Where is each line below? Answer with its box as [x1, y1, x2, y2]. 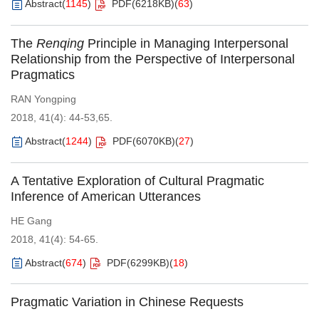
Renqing [36, 36, 84, 51]
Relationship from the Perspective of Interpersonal [11, 51, 295, 66]
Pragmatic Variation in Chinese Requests [11, 295, 244, 310]
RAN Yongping [11, 93, 76, 105]
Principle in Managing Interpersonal [84, 36, 288, 51]
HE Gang [11, 214, 52, 226]
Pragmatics [11, 67, 75, 82]
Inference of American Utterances [11, 189, 201, 204]
